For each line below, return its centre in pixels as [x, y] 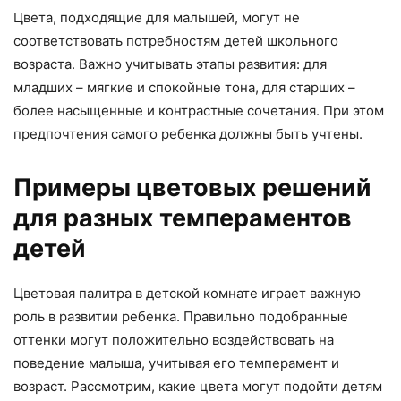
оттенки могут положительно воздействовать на [174, 340]
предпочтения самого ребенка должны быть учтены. [188, 134]
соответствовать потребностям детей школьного [176, 41]
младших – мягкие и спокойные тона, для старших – [184, 88]
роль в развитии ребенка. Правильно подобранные [181, 317]
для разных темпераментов [183, 218]
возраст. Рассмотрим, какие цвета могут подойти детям [198, 387]
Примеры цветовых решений [192, 188]
